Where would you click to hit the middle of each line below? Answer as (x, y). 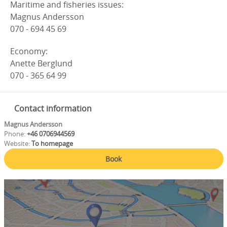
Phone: (14, 134)
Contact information (53, 108)
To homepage (52, 143)
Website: (17, 143)
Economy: (29, 51)
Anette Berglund (41, 63)
